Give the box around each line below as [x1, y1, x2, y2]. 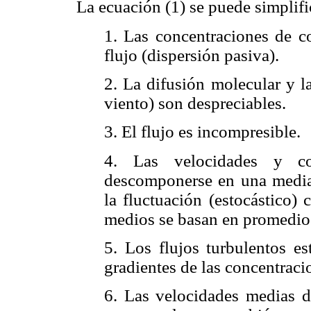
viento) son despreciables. [104, 94, 286, 113]
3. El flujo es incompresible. [104, 122, 301, 142]
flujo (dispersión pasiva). [104, 45, 279, 65]
